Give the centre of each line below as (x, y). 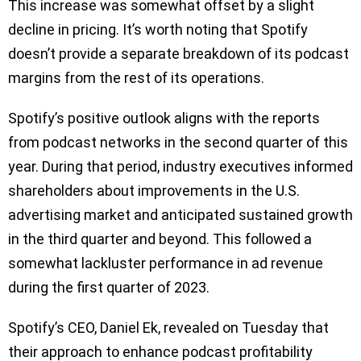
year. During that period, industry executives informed (180, 166)
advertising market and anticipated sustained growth (180, 214)
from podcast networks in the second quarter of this (178, 142)
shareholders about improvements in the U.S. (154, 190)
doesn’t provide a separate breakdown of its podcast (178, 53)
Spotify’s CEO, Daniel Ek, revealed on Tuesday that (168, 327)
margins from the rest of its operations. (136, 77)
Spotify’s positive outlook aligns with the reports (164, 118)
